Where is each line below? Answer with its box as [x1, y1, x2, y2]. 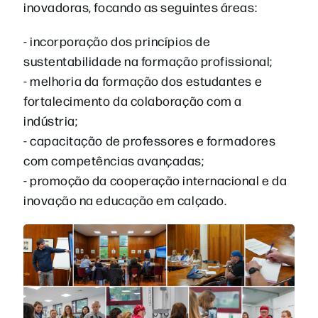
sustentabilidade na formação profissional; [23, 52, 273, 69]
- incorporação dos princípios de [23, 32, 211, 49]
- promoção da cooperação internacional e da [23, 171, 287, 188]
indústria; [23, 111, 78, 128]
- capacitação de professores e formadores [23, 131, 276, 148]
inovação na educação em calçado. [23, 191, 227, 208]
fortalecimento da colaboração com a [23, 92, 242, 109]
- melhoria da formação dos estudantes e [23, 72, 263, 89]
